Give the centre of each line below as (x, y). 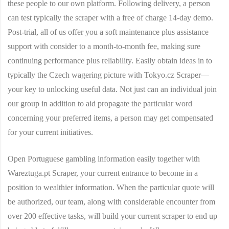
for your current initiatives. (50, 132)
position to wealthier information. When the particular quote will (111, 188)
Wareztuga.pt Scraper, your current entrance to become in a (103, 173)
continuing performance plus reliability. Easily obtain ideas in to (110, 61)
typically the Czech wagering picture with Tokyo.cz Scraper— (108, 75)
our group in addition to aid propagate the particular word (100, 104)
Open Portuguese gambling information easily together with (104, 159)
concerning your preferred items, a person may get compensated (110, 118)
